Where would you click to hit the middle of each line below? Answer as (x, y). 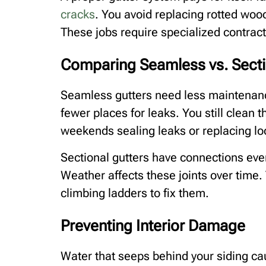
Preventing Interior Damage (153, 225)
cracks (78, 15)
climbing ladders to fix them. (135, 193)
